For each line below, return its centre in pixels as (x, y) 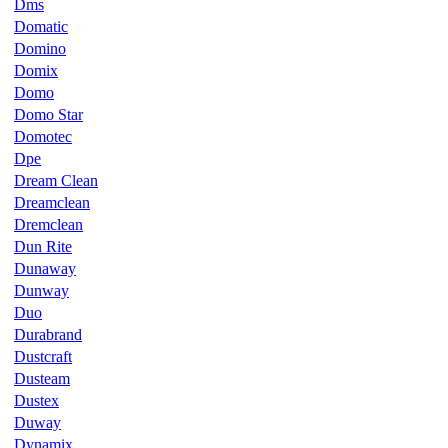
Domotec (43, 136)
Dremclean (48, 224)
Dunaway (45, 268)
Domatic (41, 26)
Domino (40, 48)
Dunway (41, 290)
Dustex (36, 400)
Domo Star (48, 114)
